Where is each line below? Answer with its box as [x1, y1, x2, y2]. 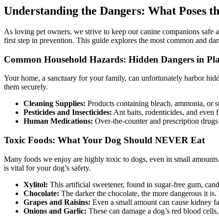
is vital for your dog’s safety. [4, 163, 91, 172]
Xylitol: [23, 180, 48, 189]
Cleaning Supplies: [23, 99, 86, 108]
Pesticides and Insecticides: [23, 108, 112, 117]
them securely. [4, 83, 48, 91]
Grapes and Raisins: [23, 197, 90, 206]
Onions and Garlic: [23, 206, 87, 215]
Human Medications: [23, 117, 93, 126]
